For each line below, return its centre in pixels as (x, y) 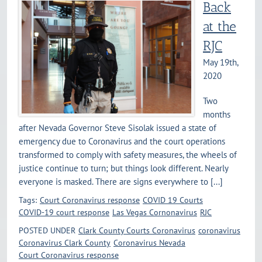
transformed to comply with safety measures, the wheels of (128, 155)
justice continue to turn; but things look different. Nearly (123, 168)
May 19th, (220, 63)
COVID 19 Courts (173, 200)
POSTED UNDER (47, 231)
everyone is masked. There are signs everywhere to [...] (121, 182)
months (217, 115)
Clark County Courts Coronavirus (137, 231)
